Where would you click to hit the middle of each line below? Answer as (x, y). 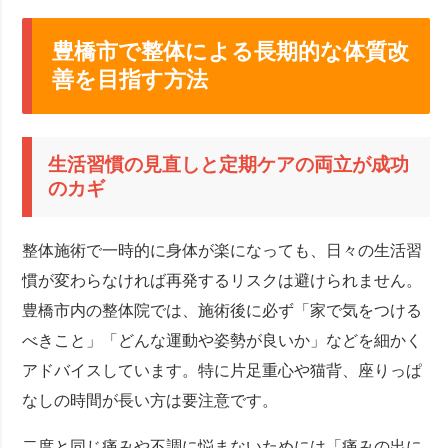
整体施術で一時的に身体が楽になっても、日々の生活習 (222, 250)
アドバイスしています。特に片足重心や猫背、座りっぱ (222, 370)
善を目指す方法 (130, 80)
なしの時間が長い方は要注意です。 (150, 400)
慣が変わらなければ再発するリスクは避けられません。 (222, 280)
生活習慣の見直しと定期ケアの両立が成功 (229, 164)
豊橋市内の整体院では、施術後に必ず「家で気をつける (222, 310)
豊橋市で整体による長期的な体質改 (231, 52)
